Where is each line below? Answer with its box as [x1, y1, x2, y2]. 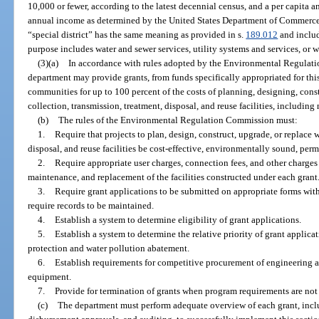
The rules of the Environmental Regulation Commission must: [58, 114, 298, 125]
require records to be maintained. [28, 199, 155, 211]
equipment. [28, 271, 72, 282]
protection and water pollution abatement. [28, 242, 190, 253]
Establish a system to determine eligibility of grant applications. [54, 214, 301, 225]
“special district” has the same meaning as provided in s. [28, 28, 246, 40]
